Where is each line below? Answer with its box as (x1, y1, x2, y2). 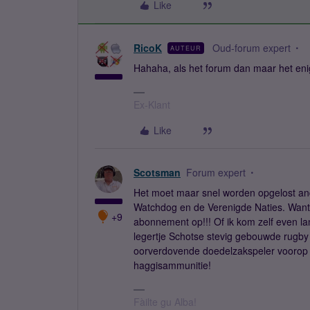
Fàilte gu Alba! (134, 295, 197, 309)
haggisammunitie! (134, 258, 211, 272)
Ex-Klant (134, 98, 170, 111)
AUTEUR (170, 44, 201, 53)
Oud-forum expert (212, 41, 291, 55)
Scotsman (134, 165, 181, 179)
